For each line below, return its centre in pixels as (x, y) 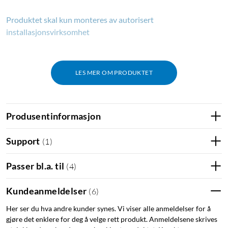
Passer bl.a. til (35, 166)
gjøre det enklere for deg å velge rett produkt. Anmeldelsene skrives (112, 219)
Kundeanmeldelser (47, 191)
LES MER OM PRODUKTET (114, 73)
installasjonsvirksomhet (48, 32)
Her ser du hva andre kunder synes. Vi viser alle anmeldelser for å (108, 209)
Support (23, 141)
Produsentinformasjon (53, 116)
